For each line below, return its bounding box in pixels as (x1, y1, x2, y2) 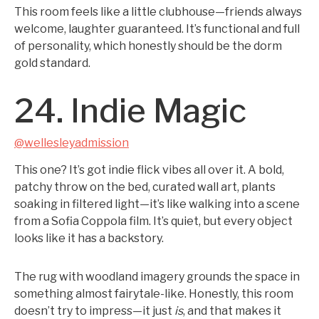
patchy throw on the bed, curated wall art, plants (14, 180, 276, 194)
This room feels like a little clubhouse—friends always (14, 5, 302, 19)
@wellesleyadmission (14, 136, 129, 150)
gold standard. (14, 56, 90, 70)
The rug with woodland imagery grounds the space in (14, 270, 300, 283)
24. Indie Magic (14, 91, 246, 130)
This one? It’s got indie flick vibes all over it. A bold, (14, 163, 284, 177)
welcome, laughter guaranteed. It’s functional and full (14, 22, 300, 36)
